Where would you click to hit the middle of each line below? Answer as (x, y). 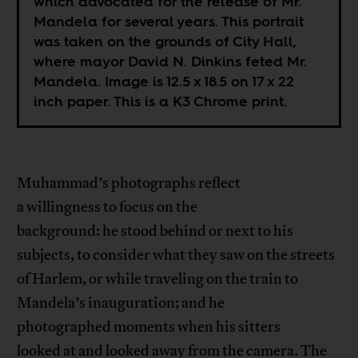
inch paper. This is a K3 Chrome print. (161, 101)
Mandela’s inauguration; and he (121, 303)
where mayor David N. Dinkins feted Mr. (171, 62)
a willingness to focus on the (107, 207)
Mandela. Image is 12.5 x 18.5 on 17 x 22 (164, 82)
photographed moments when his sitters (149, 327)
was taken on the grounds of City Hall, (165, 42)
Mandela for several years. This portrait (169, 22)
